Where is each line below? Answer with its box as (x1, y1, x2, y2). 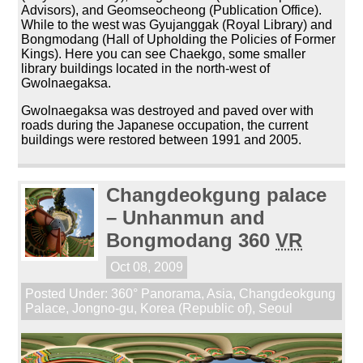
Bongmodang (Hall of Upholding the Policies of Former (21, 32, 336, 46)
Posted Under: (25, 286, 112, 301)
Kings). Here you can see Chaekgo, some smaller (21, 46, 306, 61)
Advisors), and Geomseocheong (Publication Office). (21, 2, 322, 17)
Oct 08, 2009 (110, 259, 184, 274)
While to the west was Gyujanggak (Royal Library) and (21, 17, 333, 32)
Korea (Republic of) (140, 301, 253, 315)
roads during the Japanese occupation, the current (21, 117, 309, 132)
